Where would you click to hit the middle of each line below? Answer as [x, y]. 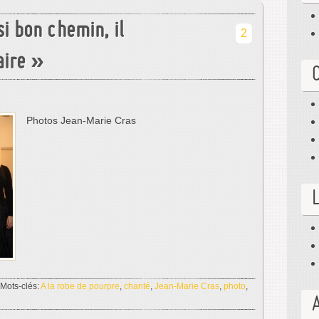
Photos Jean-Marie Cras [81, 120]
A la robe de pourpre [80, 286]
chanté [137, 286]
